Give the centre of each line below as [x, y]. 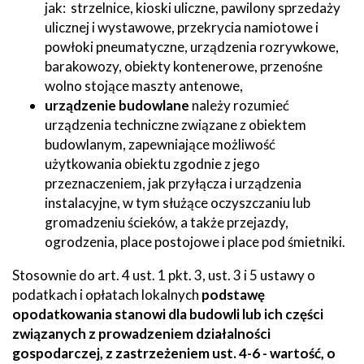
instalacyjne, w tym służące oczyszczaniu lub [178, 202]
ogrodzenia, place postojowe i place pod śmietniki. [195, 241]
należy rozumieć [239, 105]
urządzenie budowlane [117, 105]
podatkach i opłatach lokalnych [107, 294]
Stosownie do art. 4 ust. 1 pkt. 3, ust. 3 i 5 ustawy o [164, 275]
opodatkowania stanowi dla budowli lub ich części [168, 314]
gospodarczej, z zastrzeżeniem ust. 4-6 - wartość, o [174, 353]
